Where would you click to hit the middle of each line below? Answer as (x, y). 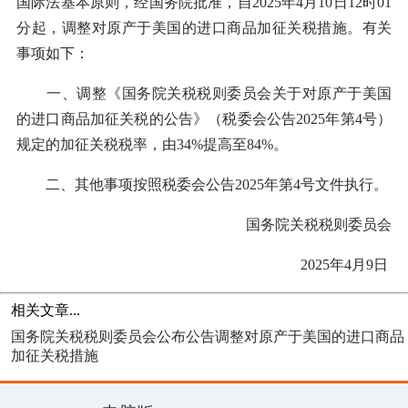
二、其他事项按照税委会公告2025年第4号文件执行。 (202, 185)
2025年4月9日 (346, 265)
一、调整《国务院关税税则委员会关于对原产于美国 (204, 94)
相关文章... (46, 311)
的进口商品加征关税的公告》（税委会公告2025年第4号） (204, 119)
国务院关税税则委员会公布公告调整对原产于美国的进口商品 (208, 337)
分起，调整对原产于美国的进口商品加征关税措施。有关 (204, 28)
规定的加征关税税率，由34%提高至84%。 (152, 145)
